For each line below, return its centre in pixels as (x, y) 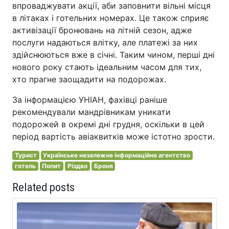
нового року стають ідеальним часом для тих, (107, 67)
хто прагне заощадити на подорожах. (89, 79)
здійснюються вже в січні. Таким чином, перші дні (113, 55)
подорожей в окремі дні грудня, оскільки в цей (108, 124)
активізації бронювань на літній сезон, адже (102, 30)
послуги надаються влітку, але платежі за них (105, 42)
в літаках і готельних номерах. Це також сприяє (111, 18)
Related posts (43, 187)
